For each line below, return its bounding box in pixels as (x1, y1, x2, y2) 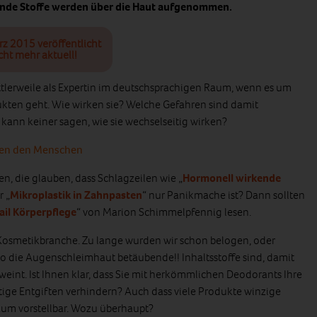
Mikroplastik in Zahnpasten (10, 188, 142, 202)
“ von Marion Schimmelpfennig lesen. (76, 204, 251, 219)
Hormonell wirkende (183, 171, 281, 185)
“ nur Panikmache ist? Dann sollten (142, 188, 305, 202)
